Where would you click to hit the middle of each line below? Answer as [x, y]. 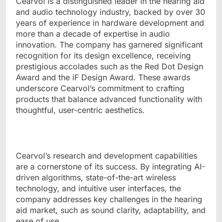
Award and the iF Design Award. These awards [103, 77]
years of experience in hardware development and [110, 23]
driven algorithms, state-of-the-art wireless [96, 177]
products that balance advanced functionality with [109, 99]
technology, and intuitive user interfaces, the [98, 188]
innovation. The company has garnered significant [109, 44]
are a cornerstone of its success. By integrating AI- [111, 166]
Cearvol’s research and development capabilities [107, 155]
